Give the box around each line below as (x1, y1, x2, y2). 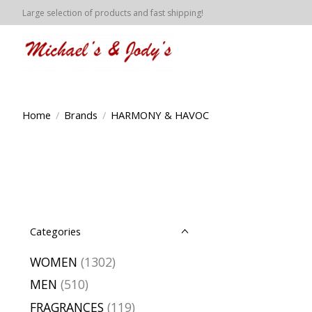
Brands (63, 107, 97, 122)
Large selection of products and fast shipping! (22, 6, 203, 19)
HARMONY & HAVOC (110, 107, 209, 122)
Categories (30, 224, 81, 238)
